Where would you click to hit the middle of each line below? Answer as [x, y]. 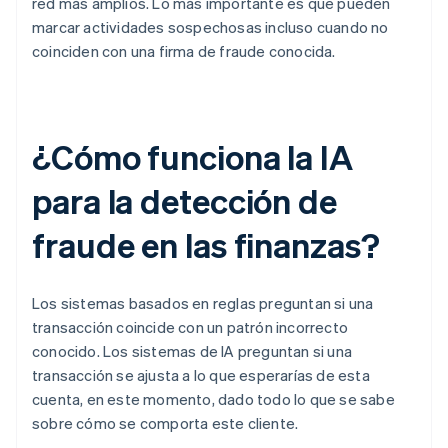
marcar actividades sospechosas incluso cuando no [210, 27]
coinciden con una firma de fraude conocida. [184, 51]
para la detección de [184, 201]
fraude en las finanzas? [206, 245]
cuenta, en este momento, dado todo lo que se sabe [213, 399]
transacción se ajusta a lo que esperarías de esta [201, 375]
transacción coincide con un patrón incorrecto [190, 327]
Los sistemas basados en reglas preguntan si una [203, 303]
